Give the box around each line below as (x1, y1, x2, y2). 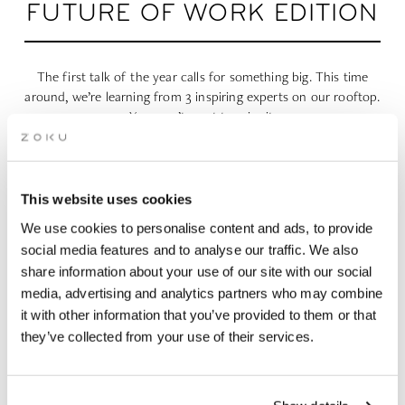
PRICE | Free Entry (67, 320, 209, 338)
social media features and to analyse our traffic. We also (21, 241, 359, 258)
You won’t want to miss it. (128, 108, 277, 126)
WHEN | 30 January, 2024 (67, 247, 272, 265)
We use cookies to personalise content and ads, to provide (21, 220, 373, 236)
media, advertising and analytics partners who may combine (21, 285, 383, 301)
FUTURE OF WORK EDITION (26, 2, 379, 28)
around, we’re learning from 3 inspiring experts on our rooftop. (24, 88, 381, 106)
